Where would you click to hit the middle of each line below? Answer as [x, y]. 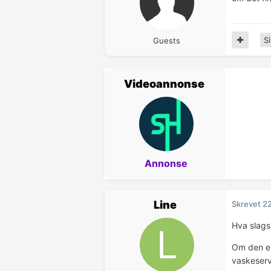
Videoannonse [164, 84]
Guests [167, 41]
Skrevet [247, 204]
